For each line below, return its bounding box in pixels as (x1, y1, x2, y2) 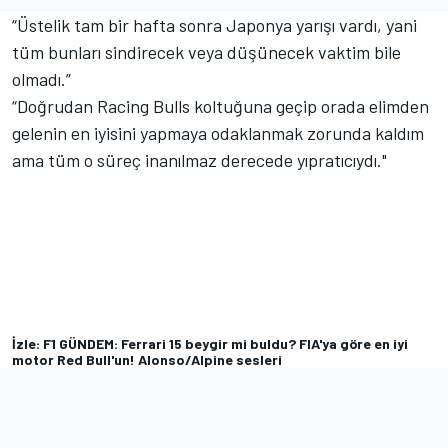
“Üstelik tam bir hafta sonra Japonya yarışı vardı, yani (12, 14, 417, 37)
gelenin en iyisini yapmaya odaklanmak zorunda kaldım (12, 122, 424, 145)
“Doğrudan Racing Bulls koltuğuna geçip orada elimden (12, 95, 429, 118)
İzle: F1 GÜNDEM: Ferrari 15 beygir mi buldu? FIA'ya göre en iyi (12, 335, 408, 353)
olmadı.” (12, 68, 75, 91)
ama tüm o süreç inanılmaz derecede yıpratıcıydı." (12, 149, 387, 172)
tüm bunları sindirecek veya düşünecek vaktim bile (12, 41, 401, 64)
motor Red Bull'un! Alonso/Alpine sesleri (12, 351, 282, 369)
